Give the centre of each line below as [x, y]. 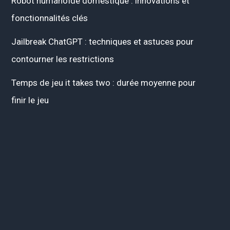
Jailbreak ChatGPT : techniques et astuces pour [102, 41]
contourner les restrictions [63, 59]
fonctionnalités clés [50, 18]
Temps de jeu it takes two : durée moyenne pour [103, 82]
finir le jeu [30, 100]
